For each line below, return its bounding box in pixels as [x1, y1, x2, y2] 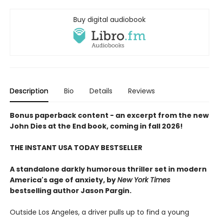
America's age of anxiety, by [10, 175, 117, 185]
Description [10, 86, 48, 96]
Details [89, 86, 112, 96]
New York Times [117, 175, 170, 185]
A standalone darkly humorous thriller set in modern [10, 164, 207, 175]
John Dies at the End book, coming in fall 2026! [10, 121, 183, 131]
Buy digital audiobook [73, 15, 146, 24]
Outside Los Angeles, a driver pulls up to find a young [10, 207, 189, 218]
